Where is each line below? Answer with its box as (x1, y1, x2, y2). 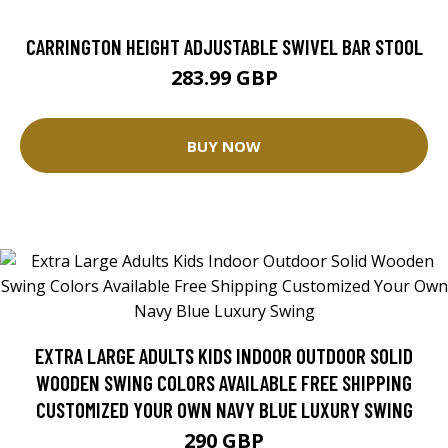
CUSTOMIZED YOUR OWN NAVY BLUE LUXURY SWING (35, 397, 413, 423)
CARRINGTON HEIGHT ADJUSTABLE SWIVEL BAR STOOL (25, 34, 423, 60)
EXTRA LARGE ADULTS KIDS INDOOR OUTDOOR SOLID (35, 343, 413, 369)
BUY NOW (187, 135, 261, 156)
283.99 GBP (170, 64, 278, 92)
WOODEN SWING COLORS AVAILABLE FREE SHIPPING (36, 370, 412, 396)
